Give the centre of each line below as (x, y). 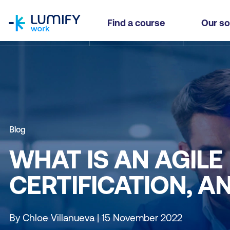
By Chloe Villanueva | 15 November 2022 (96, 218)
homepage (28, 6)
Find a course (136, 23)
